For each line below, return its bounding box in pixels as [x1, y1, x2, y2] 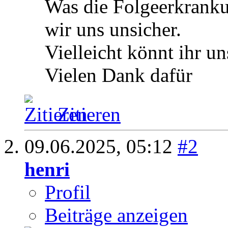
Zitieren [58, 103, 121, 126]
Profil [45, 181, 91, 204]
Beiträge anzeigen [45, 204, 188, 226]
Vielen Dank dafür [45, 64, 192, 87]
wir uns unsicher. [45, 18, 181, 41]
